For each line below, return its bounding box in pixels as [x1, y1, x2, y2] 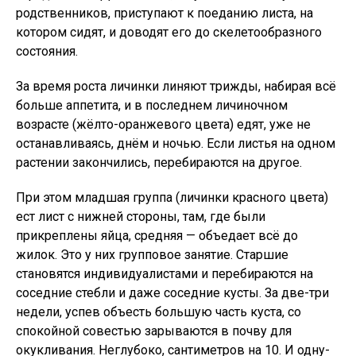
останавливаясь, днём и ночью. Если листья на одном [16, 136, 335, 151]
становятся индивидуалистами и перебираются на [16, 266, 313, 281]
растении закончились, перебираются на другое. [16, 155, 302, 170]
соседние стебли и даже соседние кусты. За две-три [16, 285, 329, 300]
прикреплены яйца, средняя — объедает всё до [16, 228, 298, 243]
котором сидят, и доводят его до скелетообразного [16, 25, 322, 40]
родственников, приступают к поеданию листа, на [16, 6, 313, 21]
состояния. [16, 44, 78, 59]
